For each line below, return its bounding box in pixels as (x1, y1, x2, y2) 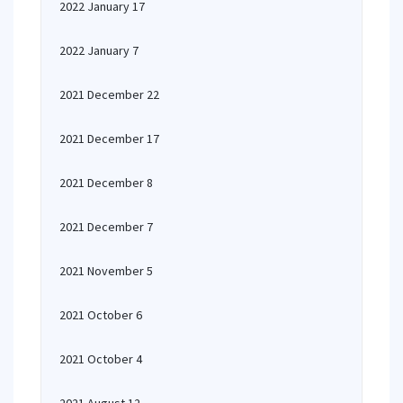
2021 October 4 (59, 351, 142, 367)
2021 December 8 (59, 175, 153, 191)
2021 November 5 (59, 263, 153, 279)
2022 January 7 (59, 42, 139, 58)
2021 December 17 (59, 130, 159, 147)
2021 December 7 (59, 219, 153, 235)
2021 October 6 (59, 307, 142, 323)
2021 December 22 (59, 86, 159, 103)
